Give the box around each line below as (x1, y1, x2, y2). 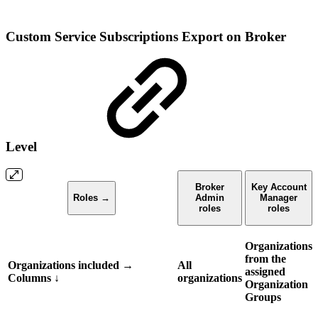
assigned (245, 265, 285, 278)
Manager (260, 192, 297, 204)
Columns (8, 271, 54, 284)
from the (245, 252, 286, 265)
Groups (245, 290, 281, 303)
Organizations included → (8, 258, 133, 271)
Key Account (251, 182, 307, 193)
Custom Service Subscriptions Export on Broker (6, 29, 286, 45)
